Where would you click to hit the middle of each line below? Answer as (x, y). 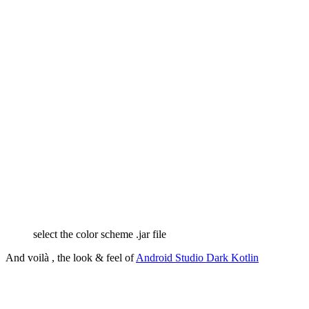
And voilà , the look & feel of (71, 258)
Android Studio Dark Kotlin (197, 258)
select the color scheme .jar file (100, 235)
